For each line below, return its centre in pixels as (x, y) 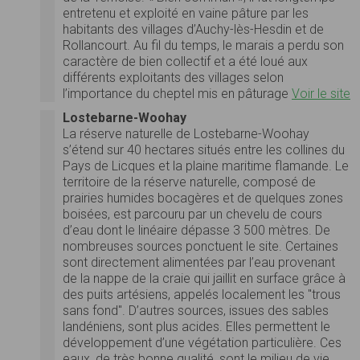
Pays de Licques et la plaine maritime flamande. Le (206, 166)
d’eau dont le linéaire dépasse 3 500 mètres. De (196, 230)
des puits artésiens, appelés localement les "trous (202, 294)
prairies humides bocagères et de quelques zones (203, 198)
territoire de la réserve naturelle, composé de (189, 182)
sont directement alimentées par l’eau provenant (199, 262)
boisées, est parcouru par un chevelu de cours (192, 214)
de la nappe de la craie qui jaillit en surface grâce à (204, 278)
